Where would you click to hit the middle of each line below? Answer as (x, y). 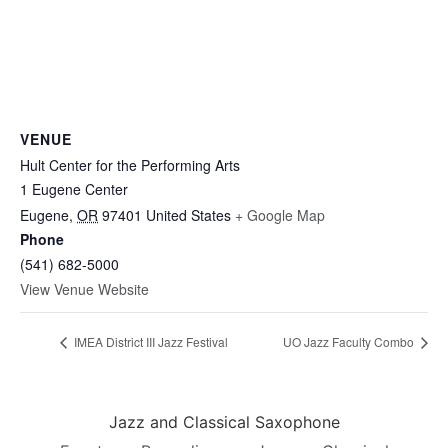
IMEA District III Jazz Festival (149, 342)
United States (188, 215)
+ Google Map (280, 215)
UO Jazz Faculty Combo (350, 342)
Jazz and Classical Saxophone (224, 422)
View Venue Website (84, 289)
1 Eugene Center (74, 189)
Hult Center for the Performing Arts (130, 165)
